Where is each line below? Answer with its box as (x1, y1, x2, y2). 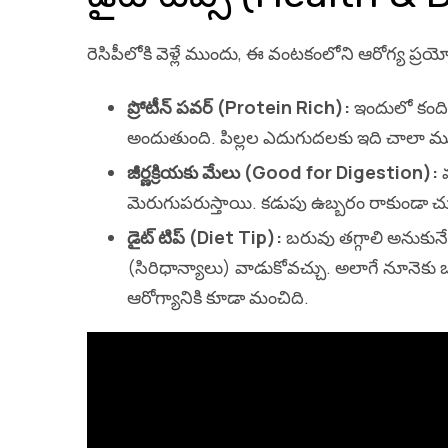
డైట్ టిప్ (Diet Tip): (127, 224, 282, 249)
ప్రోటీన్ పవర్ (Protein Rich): (127, 94, 350, 119)
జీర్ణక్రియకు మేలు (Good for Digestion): (127, 159, 438, 184)
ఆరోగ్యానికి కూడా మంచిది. (127, 284, 309, 309)
